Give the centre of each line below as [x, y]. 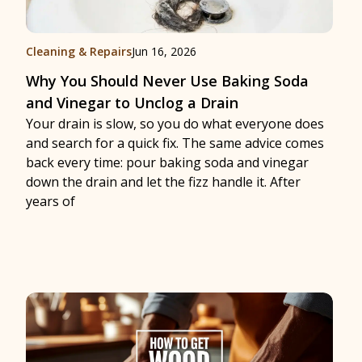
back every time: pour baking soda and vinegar [167, 162]
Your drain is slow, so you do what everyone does [175, 124]
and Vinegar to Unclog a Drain [132, 103]
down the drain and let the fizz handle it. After [163, 182]
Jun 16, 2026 [164, 51]
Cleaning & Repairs [79, 51]
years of [51, 201]
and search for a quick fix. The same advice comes [175, 143]
